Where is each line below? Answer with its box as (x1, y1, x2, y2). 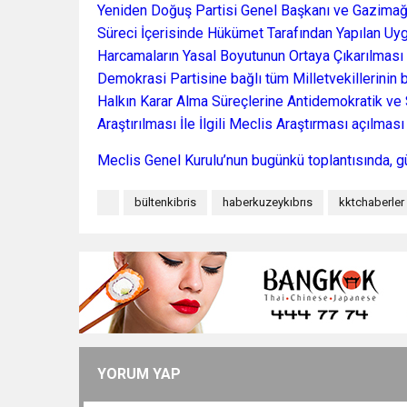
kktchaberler (339, 195, 404, 210)
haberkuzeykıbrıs (223, 195, 313, 210)
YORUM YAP (97, 365, 181, 383)
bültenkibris (134, 195, 196, 210)
